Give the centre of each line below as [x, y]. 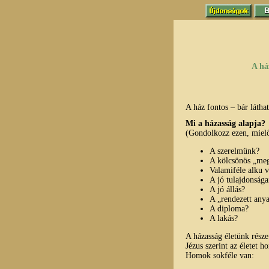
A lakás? [224, 218]
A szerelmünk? [234, 151]
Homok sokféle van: [220, 255]
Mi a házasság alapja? [225, 123]
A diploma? [229, 208]
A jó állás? [227, 189]
